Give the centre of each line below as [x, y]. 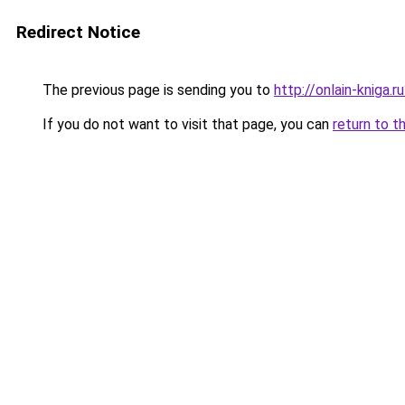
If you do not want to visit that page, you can [186, 124]
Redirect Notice [78, 32]
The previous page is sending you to [156, 90]
